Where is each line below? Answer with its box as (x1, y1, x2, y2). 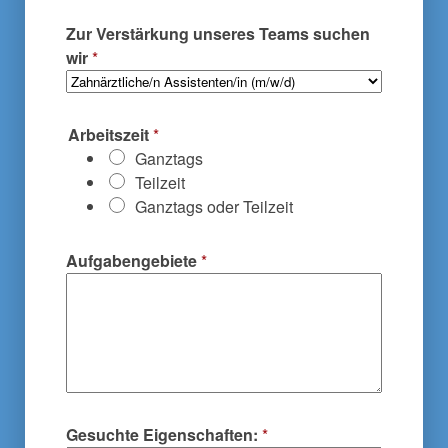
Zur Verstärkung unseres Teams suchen (66, 22, 370, 45)
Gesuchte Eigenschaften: (66, 423, 262, 446)
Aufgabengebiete (66, 249, 201, 272)
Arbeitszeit (68, 123, 153, 146)
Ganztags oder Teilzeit (135, 195, 293, 218)
